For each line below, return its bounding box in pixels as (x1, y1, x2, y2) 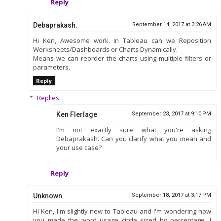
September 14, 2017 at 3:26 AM (132, 21, 212, 28)
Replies (37, 93, 59, 102)
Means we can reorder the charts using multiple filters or (33, 53, 212, 63)
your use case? (56, 143, 102, 152)
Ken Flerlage (56, 110, 97, 118)
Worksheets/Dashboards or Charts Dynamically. (33, 44, 178, 54)
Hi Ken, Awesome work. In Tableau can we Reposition (33, 36, 212, 45)
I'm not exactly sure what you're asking (56, 125, 212, 134)
